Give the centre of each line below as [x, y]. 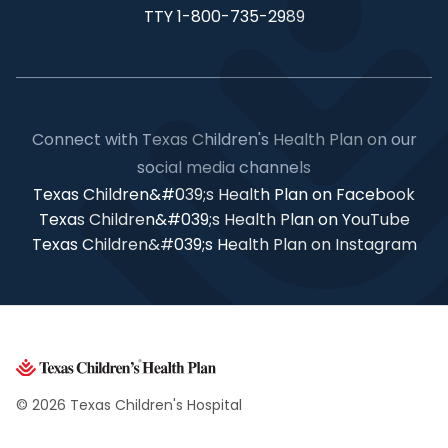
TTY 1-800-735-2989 [224, 16]
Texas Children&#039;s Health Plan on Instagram [224, 244]
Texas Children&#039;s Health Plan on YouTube [224, 219]
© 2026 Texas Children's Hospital [129, 405]
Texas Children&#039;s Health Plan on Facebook [224, 194]
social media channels [224, 167]
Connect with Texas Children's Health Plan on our [224, 139]
